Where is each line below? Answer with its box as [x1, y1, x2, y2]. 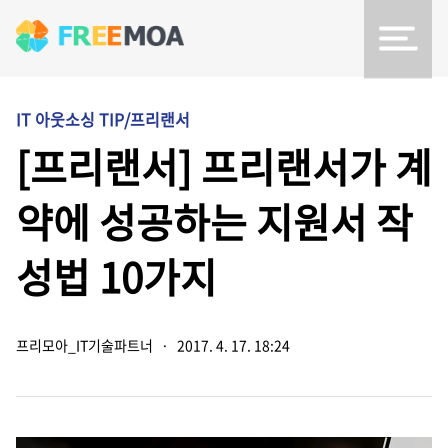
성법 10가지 [16, 247, 217, 306]
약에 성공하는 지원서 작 [16, 192, 413, 251]
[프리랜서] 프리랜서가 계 [16, 137, 432, 196]
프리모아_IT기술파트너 [16, 335, 153, 355]
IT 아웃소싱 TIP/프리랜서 [16, 107, 190, 131]
